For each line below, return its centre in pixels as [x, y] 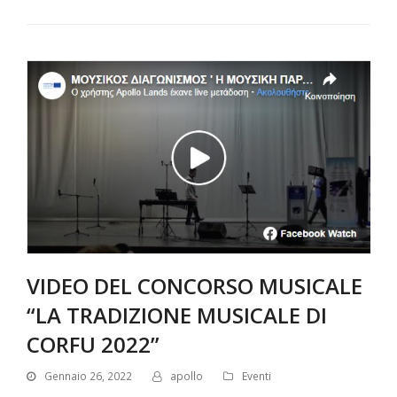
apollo [187, 377]
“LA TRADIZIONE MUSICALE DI [177, 315]
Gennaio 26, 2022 [88, 377]
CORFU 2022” [93, 344]
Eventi [257, 377]
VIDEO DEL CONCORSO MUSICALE [195, 285]
